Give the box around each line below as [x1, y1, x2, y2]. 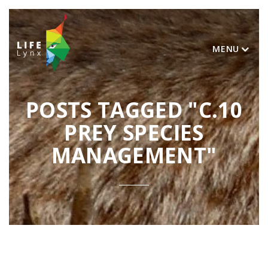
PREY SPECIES [64, 118, 204, 147]
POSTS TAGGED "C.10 [25, 96, 243, 124]
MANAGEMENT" [51, 141, 217, 169]
